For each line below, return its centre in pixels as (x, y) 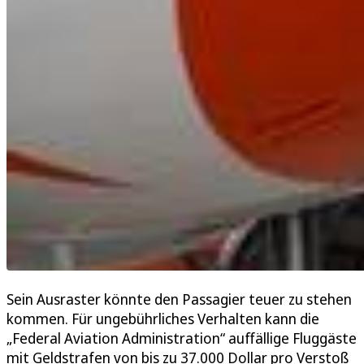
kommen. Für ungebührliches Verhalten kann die (163, 319)
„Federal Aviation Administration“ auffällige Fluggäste (182, 338)
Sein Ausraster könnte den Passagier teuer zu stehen (179, 299)
